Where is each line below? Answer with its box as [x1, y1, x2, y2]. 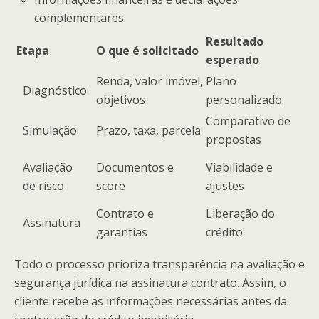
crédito [206, 224, 243, 240]
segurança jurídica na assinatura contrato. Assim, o [14, 274, 286, 291]
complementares [34, 9, 125, 26]
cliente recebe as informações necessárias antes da [14, 293, 287, 309]
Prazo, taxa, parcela [96, 122, 201, 138]
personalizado [206, 91, 282, 108]
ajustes [206, 177, 244, 194]
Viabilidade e [206, 159, 273, 175]
